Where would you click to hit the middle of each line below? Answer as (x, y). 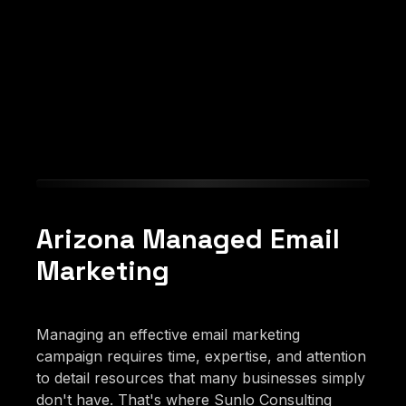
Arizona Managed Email (188, 239)
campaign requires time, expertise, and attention (201, 356)
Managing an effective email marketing (168, 334)
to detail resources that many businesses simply (201, 377)
